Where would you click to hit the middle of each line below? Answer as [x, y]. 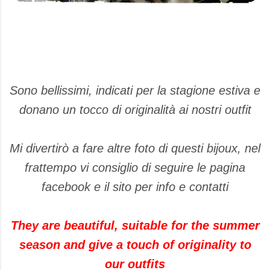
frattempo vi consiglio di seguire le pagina [135, 168]
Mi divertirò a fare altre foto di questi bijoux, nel [135, 149]
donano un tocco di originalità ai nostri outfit [135, 110]
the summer [225, 226]
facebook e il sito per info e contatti [135, 187]
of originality [199, 245]
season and [52, 245]
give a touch [124, 245]
